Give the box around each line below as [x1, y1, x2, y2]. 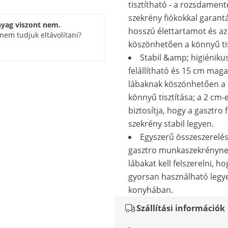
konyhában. [128, 184, 173, 195]
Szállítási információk [136, 203, 225, 214]
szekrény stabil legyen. [128, 118, 214, 129]
